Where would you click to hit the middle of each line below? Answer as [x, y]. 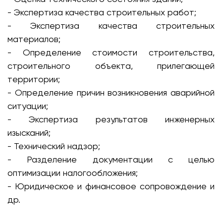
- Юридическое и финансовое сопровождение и [111, 186]
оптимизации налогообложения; [73, 173]
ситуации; [28, 106]
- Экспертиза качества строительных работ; [102, 12]
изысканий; [29, 133]
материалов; [34, 39]
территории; [34, 79]
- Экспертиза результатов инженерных [111, 119]
